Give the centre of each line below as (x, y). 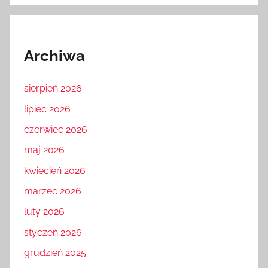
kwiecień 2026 (55, 170)
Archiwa (54, 56)
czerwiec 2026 (56, 129)
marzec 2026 (53, 191)
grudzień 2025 (55, 253)
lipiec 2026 (47, 109)
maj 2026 (44, 150)
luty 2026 (44, 212)
